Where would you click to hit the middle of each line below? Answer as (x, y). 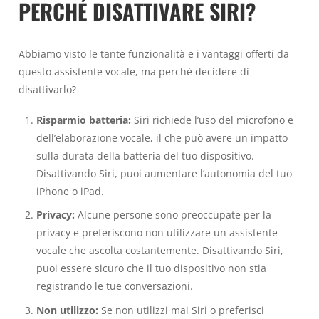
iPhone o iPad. (70, 191)
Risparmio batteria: (83, 120)
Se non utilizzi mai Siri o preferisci (181, 310)
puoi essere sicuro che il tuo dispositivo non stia (151, 268)
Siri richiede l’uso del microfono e (212, 120)
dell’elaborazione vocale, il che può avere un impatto (162, 137)
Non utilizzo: (67, 310)
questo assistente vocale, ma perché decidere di (134, 72)
